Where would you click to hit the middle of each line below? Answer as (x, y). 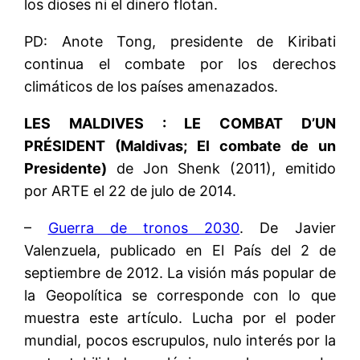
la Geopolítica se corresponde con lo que (180, 295)
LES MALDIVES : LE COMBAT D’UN (180, 123)
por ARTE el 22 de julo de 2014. (131, 190)
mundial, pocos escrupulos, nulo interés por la (180, 340)
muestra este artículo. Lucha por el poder (180, 317)
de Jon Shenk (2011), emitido (221, 168)
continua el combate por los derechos (180, 63)
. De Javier (288, 227)
